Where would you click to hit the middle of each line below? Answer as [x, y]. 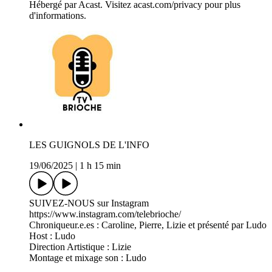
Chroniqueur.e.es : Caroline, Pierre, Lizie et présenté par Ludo [148, 225]
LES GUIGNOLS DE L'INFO [89, 145]
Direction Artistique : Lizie [80, 247]
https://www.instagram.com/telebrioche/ [105, 214]
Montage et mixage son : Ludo [88, 258]
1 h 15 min [100, 166]
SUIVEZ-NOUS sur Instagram [89, 203]
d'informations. [58, 16]
